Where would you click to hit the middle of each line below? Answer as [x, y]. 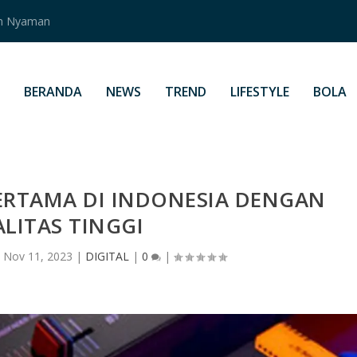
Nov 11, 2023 [37, 256]
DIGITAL [107, 256]
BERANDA [53, 92]
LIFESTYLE [259, 92]
